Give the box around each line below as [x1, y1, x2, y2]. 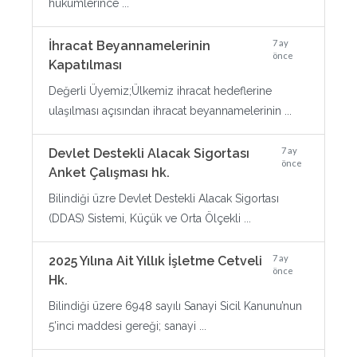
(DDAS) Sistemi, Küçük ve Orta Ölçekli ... [49, 212, 251, 225]
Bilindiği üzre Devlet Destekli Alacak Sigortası [49, 192, 279, 205]
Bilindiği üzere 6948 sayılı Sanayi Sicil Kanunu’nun [49, 300, 302, 312]
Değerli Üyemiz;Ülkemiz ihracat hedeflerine [49, 84, 272, 97]
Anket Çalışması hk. [49, 165, 170, 180]
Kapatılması [49, 57, 122, 73]
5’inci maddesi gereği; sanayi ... [49, 320, 206, 332]
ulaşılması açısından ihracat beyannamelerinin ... [49, 104, 292, 117]
